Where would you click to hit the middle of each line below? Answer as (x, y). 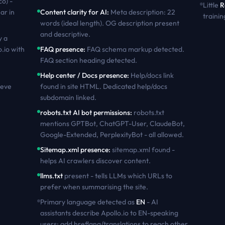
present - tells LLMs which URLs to (117, 176)
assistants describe (70, 213)
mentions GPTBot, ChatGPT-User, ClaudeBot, (112, 124)
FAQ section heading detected (87, 60)
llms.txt (51, 176)
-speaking (162, 213)
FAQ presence (62, 49)
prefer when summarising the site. (94, 187)
